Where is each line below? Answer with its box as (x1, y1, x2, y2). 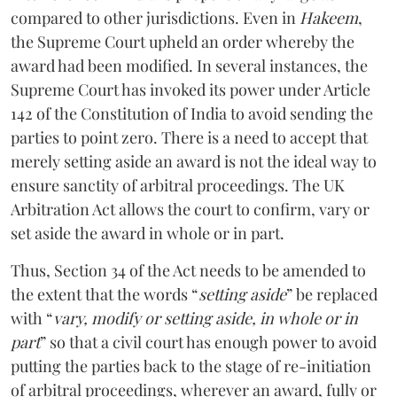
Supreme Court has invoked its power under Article (11, 78, 370, 100)
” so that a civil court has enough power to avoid (40, 331, 377, 353)
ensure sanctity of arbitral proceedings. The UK (11, 174, 345, 196)
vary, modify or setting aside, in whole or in (53, 307, 358, 329)
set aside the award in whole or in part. (11, 222, 284, 244)
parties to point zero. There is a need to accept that (11, 126, 368, 148)
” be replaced (286, 283, 378, 305)
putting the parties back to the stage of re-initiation (11, 354, 371, 377)
